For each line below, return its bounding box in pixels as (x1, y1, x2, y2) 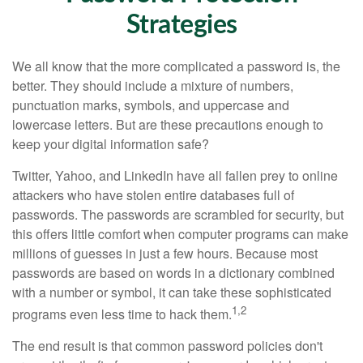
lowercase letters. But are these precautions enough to (12, 115, 323, 134)
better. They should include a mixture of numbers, (12, 76, 293, 95)
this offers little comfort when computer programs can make (12, 224, 348, 243)
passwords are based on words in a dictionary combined (12, 263, 335, 282)
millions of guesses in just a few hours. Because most (12, 244, 318, 263)
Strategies (126, 12, 237, 38)
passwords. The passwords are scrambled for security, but (12, 205, 344, 224)
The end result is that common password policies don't (12, 336, 322, 356)
